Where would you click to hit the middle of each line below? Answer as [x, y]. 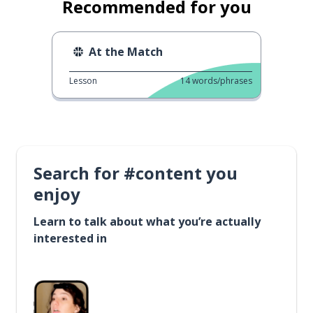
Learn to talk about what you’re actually [147, 221]
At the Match [126, 52]
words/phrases [222, 81]
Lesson [83, 81]
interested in [70, 238]
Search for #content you [136, 173]
